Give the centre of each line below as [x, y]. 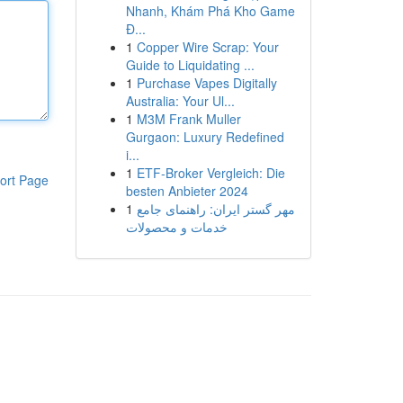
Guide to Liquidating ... [190, 65]
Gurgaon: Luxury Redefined [205, 137]
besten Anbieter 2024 [187, 191]
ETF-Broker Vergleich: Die [210, 173]
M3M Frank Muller [188, 119]
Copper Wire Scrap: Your [207, 47]
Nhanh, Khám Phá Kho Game [210, 11]
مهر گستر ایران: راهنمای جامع [215, 209]
